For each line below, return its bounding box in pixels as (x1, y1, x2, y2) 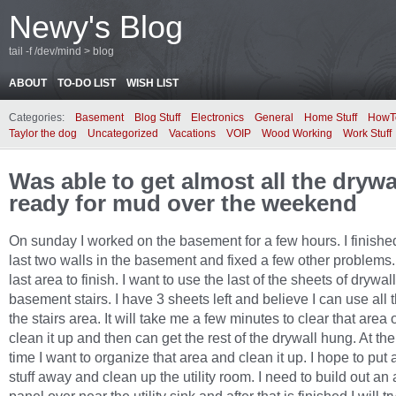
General (255, 111, 293, 124)
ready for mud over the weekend (9, 191, 357, 216)
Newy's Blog (9, 9, 183, 45)
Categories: (9, 111, 65, 124)
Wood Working (262, 127, 332, 140)
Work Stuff (343, 127, 392, 140)
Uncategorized (88, 127, 158, 140)
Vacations (169, 127, 216, 140)
